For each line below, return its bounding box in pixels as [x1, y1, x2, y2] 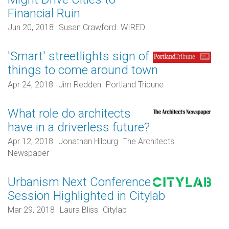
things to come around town [8, 63, 158, 78]
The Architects [123, 136, 175, 146]
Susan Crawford [58, 22, 116, 33]
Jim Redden [58, 79, 101, 89]
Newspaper [8, 148, 49, 158]
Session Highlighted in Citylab [8, 188, 165, 203]
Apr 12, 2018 [8, 136, 53, 146]
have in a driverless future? [8, 120, 150, 134]
